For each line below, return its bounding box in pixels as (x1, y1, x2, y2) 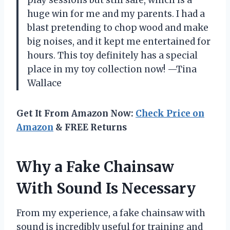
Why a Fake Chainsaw (16, 157, 174, 176)
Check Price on (136, 107, 204, 119)
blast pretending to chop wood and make (27, 22, 208, 33)
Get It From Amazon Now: (16, 107, 136, 119)
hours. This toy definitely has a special (27, 49, 198, 61)
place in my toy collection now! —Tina (27, 63, 197, 75)
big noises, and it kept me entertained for (27, 35, 210, 47)
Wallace (27, 77, 62, 89)
